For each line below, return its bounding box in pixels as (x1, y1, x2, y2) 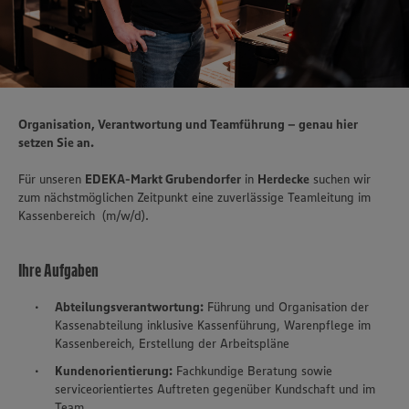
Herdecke (257, 170, 309, 187)
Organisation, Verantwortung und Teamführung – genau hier (18, 115, 358, 132)
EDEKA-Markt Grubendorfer (85, 170, 241, 187)
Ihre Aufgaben (18, 258, 99, 281)
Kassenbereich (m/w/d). (18, 206, 149, 224)
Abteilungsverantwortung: (55, 298, 204, 315)
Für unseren (18, 170, 85, 187)
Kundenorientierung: (55, 362, 173, 379)
